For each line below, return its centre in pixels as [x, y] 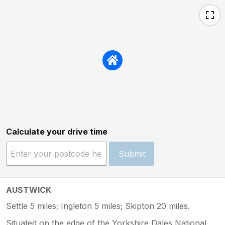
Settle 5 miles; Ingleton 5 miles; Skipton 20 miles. [98, 206]
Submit [132, 153]
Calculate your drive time [57, 131]
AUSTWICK [29, 190]
